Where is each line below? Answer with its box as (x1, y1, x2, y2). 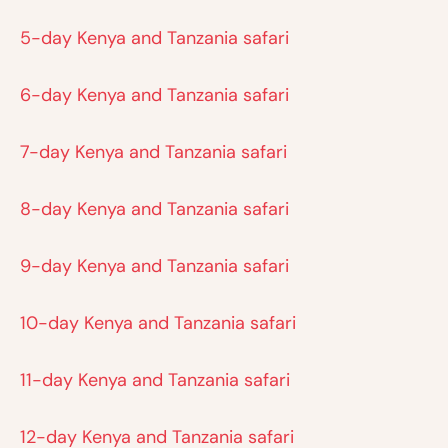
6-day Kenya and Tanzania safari (20, 83, 289, 108)
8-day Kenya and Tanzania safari (20, 197, 289, 222)
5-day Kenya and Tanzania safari (20, 26, 289, 51)
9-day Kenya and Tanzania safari (20, 254, 289, 279)
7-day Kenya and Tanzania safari (20, 140, 287, 165)
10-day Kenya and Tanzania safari (20, 311, 296, 336)
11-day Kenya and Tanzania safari (20, 368, 290, 393)
